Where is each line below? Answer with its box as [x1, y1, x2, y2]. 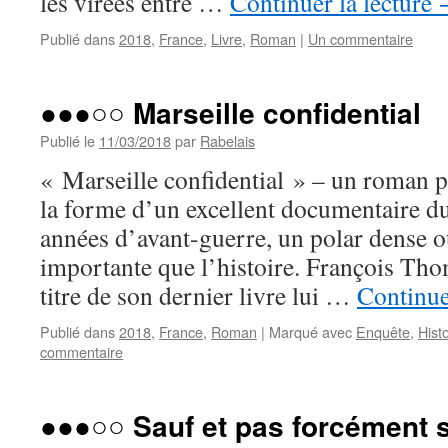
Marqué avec [269, 321, 352, 342]
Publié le [40, 130, 95, 151]
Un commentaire [308, 28, 413, 49]
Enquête [356, 321, 410, 342]
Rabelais [200, 130, 255, 151]
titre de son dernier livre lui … [40, 278, 357, 312]
